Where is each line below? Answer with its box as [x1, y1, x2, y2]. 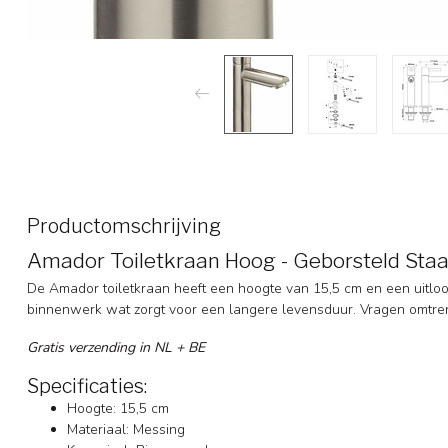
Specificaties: [27, 373, 147, 398]
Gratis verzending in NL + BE [27, 337, 205, 357]
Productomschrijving [27, 213, 221, 238]
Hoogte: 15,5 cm [67, 398, 169, 418]
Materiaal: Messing [67, 419, 185, 439]
